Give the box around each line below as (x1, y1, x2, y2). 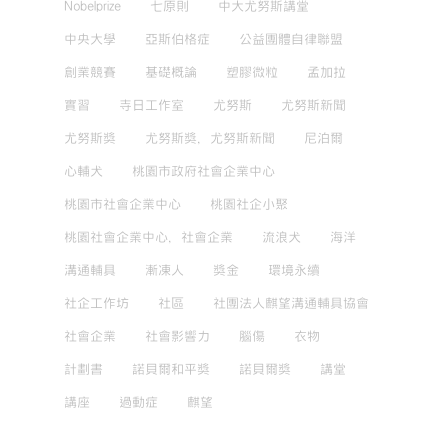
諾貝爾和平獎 (131, 363, 210, 375)
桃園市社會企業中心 (63, 198, 181, 210)
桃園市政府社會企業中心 (131, 165, 275, 177)
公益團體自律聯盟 (238, 33, 343, 45)
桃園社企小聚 (209, 198, 288, 210)
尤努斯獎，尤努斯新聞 (144, 132, 275, 144)
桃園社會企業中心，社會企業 (63, 231, 233, 243)
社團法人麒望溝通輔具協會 (212, 297, 369, 309)
